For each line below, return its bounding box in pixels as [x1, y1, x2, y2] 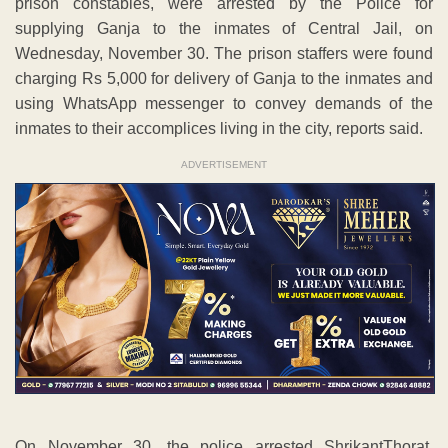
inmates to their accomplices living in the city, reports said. [15, 120, 423, 138]
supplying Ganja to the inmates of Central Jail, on [15, 20, 433, 38]
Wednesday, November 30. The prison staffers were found [15, 45, 433, 63]
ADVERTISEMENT [181, 159, 267, 171]
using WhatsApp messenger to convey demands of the [15, 95, 433, 113]
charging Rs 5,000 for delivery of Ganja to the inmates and [15, 70, 433, 88]
